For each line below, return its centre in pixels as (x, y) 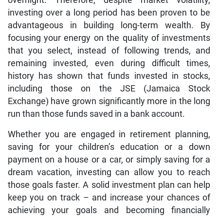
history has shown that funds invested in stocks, (109, 76)
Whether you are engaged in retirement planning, (109, 134)
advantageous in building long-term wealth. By (109, 25)
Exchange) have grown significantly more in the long (109, 101)
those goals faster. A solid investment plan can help (109, 185)
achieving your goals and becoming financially (109, 210)
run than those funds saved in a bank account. (96, 114)
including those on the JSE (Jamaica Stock (109, 88)
